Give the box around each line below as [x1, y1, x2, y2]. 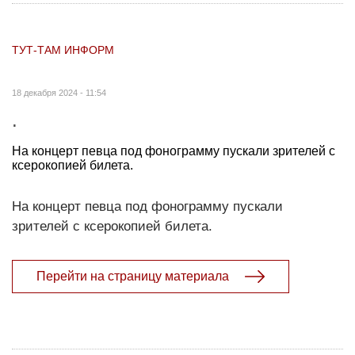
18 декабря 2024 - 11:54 [12, 87, 106, 97]
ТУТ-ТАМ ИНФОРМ [12, 43, 114, 56]
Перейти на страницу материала [36, 269, 229, 283]
